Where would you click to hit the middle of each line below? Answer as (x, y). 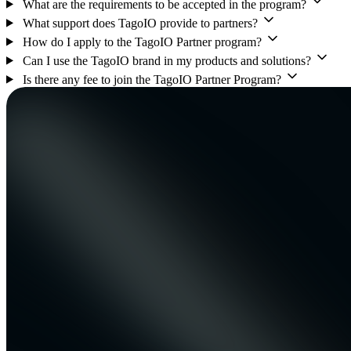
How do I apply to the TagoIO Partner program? (142, 42)
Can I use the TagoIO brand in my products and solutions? (166, 60)
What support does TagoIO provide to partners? (140, 23)
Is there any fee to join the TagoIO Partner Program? (152, 79)
